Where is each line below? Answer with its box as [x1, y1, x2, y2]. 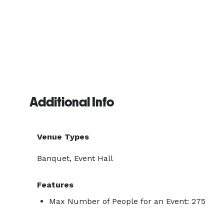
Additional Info [29, 94, 114, 109]
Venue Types [37, 132, 89, 141]
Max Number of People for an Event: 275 [49, 196, 205, 206]
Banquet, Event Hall [37, 153, 113, 163]
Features [37, 180, 73, 189]
